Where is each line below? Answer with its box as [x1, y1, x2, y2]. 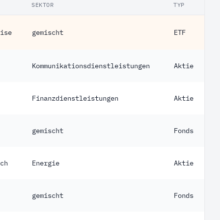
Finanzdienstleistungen [32, 94, 118, 103]
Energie [32, 159, 59, 167]
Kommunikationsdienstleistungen [32, 61, 150, 70]
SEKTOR [31, 1, 54, 8]
